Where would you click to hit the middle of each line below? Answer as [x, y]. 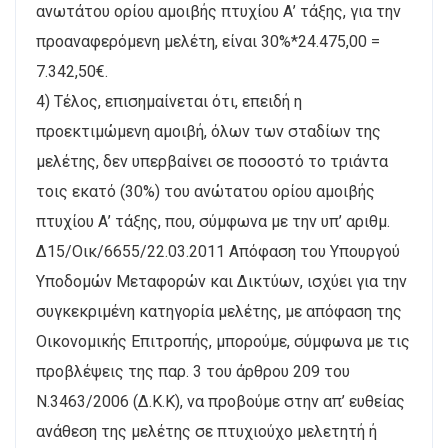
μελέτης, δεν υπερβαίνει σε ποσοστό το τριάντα [212, 161]
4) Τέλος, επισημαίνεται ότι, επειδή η [169, 101]
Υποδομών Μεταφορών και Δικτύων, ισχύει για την [221, 281]
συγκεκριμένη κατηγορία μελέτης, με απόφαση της [219, 311]
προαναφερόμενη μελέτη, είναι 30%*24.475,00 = [208, 41]
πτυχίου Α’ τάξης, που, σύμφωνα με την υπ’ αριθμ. [213, 221]
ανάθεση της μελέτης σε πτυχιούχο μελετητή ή [206, 431]
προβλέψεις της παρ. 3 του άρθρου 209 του [193, 371]
